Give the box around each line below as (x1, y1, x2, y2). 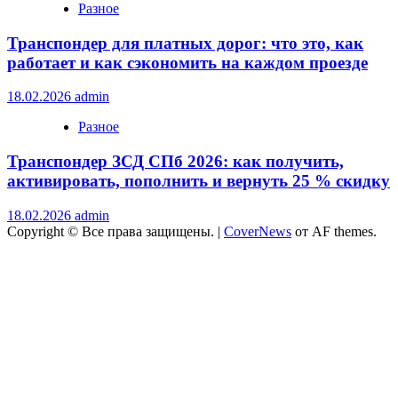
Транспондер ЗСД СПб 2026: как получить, (7, 151, 344, 171)
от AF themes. (291, 223, 377, 239)
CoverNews (224, 223, 291, 239)
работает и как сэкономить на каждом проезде (7, 52, 368, 72)
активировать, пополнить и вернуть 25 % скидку (7, 171, 390, 190)
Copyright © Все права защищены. (7, 223, 218, 239)
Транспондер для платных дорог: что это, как (7, 33, 363, 52)
